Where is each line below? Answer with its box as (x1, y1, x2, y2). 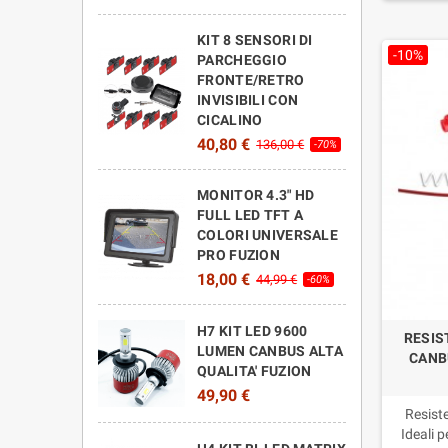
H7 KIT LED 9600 (197, 323, 308, 340)
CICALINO (197, 111, 263, 128)
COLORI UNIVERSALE (197, 226, 338, 243)
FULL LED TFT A (197, 206, 304, 223)
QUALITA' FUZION (197, 363, 312, 380)
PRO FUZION (197, 246, 280, 263)
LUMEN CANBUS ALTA (197, 343, 343, 360)
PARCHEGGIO (197, 51, 287, 68)
